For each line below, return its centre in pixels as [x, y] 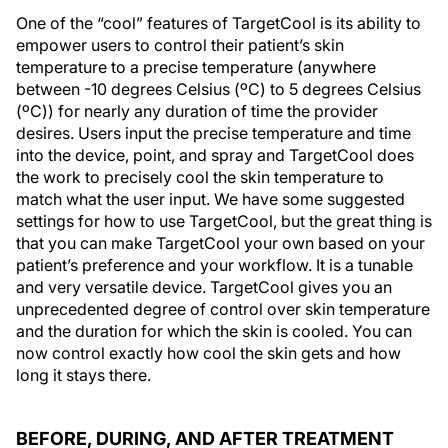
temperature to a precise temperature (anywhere [196, 67]
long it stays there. [83, 375]
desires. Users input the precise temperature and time [213, 133]
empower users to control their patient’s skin [180, 45]
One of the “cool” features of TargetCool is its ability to [218, 23]
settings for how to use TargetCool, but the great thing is [224, 221]
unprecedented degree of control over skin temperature [223, 309]
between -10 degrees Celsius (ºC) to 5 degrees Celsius [218, 89]
